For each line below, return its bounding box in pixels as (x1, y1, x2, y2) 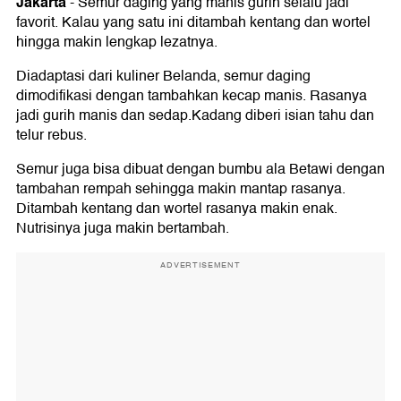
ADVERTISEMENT (160, 259, 241, 272)
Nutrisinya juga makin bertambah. (16, 217, 229, 241)
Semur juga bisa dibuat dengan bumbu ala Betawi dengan (16, 158, 385, 182)
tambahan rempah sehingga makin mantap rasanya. (16, 177, 346, 201)
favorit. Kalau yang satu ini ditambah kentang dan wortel (16, 11, 371, 35)
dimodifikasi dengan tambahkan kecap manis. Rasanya (16, 84, 367, 108)
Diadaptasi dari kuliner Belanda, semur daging (16, 64, 311, 89)
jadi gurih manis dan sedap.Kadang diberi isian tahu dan (16, 104, 374, 128)
